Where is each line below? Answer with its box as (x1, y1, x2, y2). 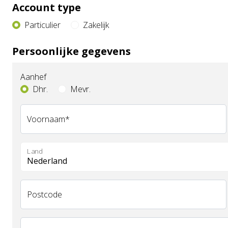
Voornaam (27, 113, 65, 125)
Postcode (27, 189, 62, 200)
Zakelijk (83, 19, 109, 31)
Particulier (24, 19, 61, 31)
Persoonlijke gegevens (12, 44, 131, 58)
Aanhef (20, 71, 46, 82)
